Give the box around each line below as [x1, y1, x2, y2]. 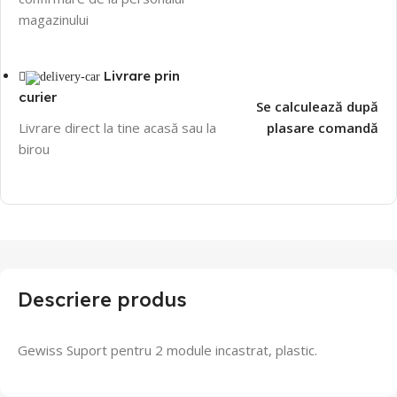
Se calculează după [255, 97, 378, 115]
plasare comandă [266, 118, 378, 136]
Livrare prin [104, 66, 180, 84]
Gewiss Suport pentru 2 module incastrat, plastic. [18, 340, 317, 359]
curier [19, 88, 57, 105]
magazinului [19, 10, 89, 28]
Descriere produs [18, 286, 187, 312]
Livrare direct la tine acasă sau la [19, 118, 216, 136]
